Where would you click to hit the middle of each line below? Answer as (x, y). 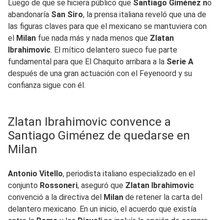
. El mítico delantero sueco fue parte (114, 50)
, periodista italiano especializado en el (129, 173)
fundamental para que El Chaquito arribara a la (87, 61)
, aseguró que (101, 185)
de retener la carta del (164, 197)
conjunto (24, 185)
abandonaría (29, 14)
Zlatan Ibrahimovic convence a (89, 122)
